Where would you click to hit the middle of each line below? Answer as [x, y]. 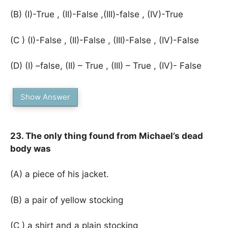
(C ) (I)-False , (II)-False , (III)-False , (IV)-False [105, 40]
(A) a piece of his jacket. [60, 174]
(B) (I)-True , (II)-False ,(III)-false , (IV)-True [97, 14]
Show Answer [45, 97]
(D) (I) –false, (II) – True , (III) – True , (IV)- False [106, 66]
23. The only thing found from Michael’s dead [107, 136]
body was [31, 148]
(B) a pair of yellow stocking [67, 200]
